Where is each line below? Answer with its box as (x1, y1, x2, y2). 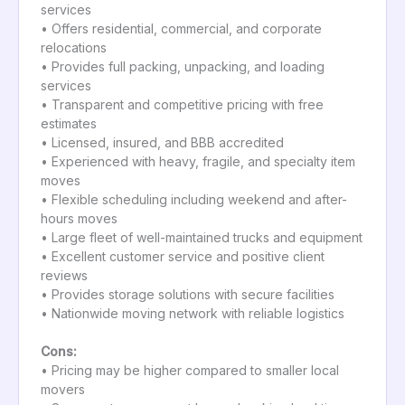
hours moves (41, 210, 118, 226)
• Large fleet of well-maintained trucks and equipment (41, 229, 363, 245)
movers (41, 381, 85, 397)
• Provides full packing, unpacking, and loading (41, 58, 325, 74)
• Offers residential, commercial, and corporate (41, 20, 322, 36)
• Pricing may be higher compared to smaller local (41, 362, 339, 378)
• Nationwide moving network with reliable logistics (41, 305, 344, 321)
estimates (41, 115, 97, 131)
